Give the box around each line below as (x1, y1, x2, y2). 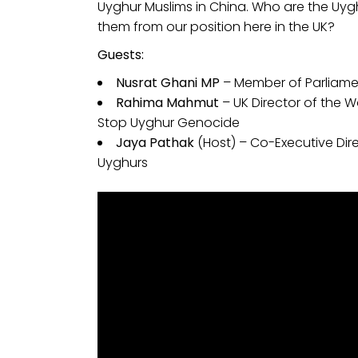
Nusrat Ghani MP (116, 73, 220, 92)
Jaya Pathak (116, 133, 194, 152)
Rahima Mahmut (116, 93, 219, 112)
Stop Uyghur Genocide (97, 113, 240, 132)
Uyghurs (97, 153, 148, 172)
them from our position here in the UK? (97, 17, 335, 36)
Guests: (97, 45, 144, 64)
